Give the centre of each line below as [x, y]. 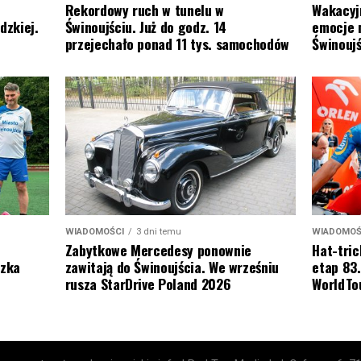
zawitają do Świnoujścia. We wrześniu [172, 266]
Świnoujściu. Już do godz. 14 [145, 26]
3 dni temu [158, 231]
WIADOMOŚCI [94, 231]
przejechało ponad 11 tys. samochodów [177, 43]
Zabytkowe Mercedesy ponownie [158, 249]
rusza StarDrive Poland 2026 [148, 283]
